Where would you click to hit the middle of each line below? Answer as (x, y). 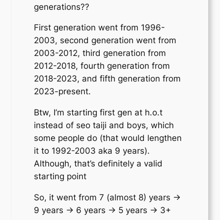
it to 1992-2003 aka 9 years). (92, 151)
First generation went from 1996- (100, 28)
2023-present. (63, 92)
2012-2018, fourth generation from (102, 66)
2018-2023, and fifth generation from (108, 79)
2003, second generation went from (105, 41)
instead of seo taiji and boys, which (104, 125)
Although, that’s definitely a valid (98, 164)
